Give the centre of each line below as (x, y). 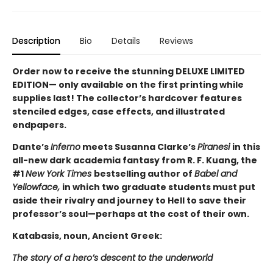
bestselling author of (144, 174)
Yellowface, (37, 187)
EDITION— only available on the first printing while (128, 85)
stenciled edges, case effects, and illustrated (119, 112)
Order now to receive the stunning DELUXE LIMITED (129, 72)
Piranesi (215, 147)
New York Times (60, 174)
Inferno (66, 147)
